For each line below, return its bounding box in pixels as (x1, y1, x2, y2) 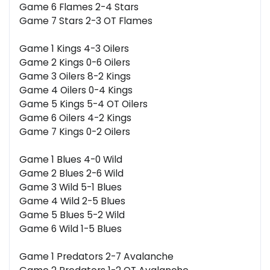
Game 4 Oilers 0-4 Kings (19, 84, 133, 97)
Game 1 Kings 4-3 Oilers (19, 42, 129, 55)
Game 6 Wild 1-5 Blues (19, 222, 122, 236)
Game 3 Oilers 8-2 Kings (19, 70, 131, 83)
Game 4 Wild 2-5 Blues (19, 195, 125, 208)
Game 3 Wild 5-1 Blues (19, 181, 122, 194)
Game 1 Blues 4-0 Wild (19, 153, 122, 166)
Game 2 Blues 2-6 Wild (19, 167, 124, 180)
